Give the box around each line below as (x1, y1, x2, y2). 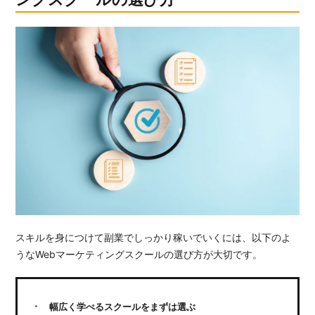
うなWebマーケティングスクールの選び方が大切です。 (15, 248, 263, 261)
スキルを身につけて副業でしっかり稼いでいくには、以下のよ (15, 231, 292, 244)
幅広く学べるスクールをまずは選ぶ (49, 301, 196, 313)
